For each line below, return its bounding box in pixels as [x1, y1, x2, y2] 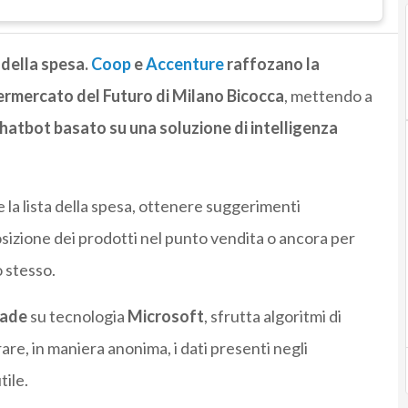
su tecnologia [29, 306, 127, 327]
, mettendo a [283, 86, 372, 107]
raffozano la [223, 54, 320, 75]
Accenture [145, 54, 224, 75]
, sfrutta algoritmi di [203, 306, 342, 327]
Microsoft [127, 306, 204, 327]
